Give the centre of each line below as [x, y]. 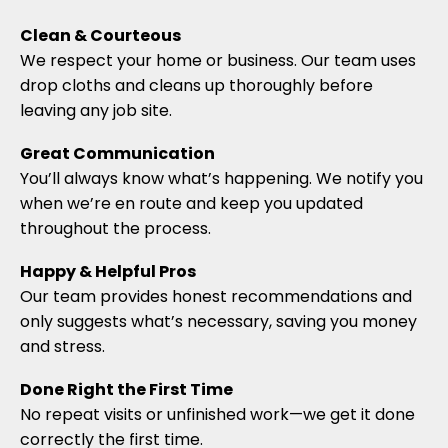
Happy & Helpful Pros [108, 272]
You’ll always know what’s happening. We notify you [221, 179]
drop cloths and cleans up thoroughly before [196, 86]
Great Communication [117, 154]
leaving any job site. [96, 111]
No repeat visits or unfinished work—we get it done [217, 415]
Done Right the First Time [126, 390]
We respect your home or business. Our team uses [218, 61]
